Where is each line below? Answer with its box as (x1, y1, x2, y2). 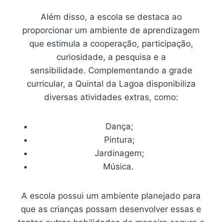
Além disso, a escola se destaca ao (40, 12, 182, 22)
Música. (103, 162, 136, 172)
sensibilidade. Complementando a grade (30, 65, 192, 76)
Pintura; (104, 135, 135, 145)
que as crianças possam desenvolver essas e (21, 204, 201, 215)
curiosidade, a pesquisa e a (56, 52, 166, 62)
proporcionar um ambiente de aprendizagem (22, 25, 200, 36)
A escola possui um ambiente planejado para (21, 191, 201, 201)
